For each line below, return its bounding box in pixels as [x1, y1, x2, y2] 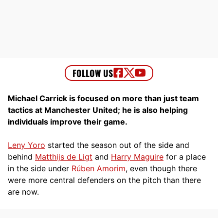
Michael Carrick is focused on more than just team [8, 93, 199, 103]
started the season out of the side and [45, 140, 189, 150]
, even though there [126, 163, 197, 173]
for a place [163, 151, 206, 162]
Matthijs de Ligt [35, 151, 92, 162]
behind [8, 151, 35, 162]
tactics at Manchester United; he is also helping [8, 105, 188, 115]
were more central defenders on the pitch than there [8, 175, 201, 185]
